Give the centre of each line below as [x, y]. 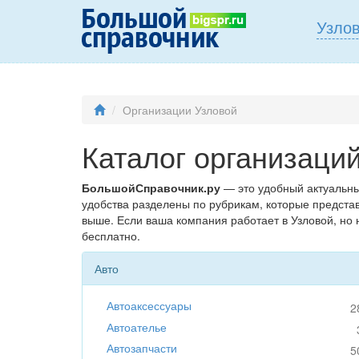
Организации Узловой [180, 110]
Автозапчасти [142, 347]
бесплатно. [111, 236]
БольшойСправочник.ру [151, 188]
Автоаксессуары [149, 306]
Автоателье [137, 327]
